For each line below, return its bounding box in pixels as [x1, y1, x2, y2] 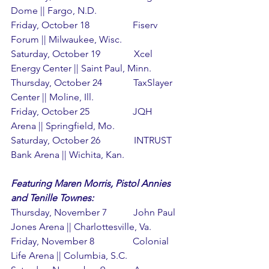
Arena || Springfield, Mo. [11, 119, 115, 131]
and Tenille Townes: [11, 192, 94, 204]
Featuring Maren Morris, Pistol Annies [11, 177, 173, 189]
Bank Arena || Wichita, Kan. [11, 148, 124, 160]
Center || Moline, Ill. [11, 91, 94, 103]
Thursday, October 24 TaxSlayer [11, 76, 175, 88]
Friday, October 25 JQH [11, 105, 155, 117]
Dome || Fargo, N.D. [11, 4, 97, 16]
